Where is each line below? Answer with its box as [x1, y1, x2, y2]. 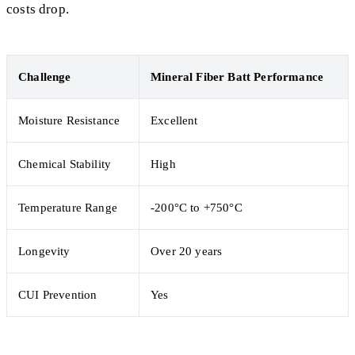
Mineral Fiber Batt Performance [151, 70, 324, 84]
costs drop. [6, 2, 69, 17]
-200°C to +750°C [151, 200, 242, 215]
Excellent [151, 113, 198, 128]
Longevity [18, 244, 71, 258]
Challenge [18, 70, 71, 84]
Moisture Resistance [18, 113, 120, 128]
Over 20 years [151, 244, 223, 258]
